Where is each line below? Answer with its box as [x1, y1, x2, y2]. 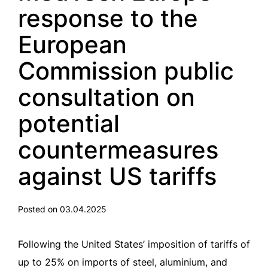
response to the [18, 4, 198, 33]
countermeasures [18, 135, 218, 165]
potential [18, 109, 120, 138]
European [18, 30, 127, 59]
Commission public [18, 56, 234, 86]
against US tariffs [18, 162, 217, 191]
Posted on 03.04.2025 [18, 204, 106, 214]
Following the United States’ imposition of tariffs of [18, 238, 250, 250]
